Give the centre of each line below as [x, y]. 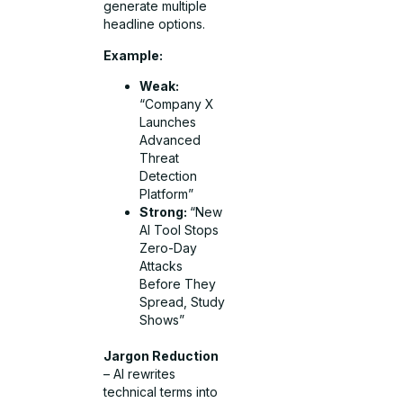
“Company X [177, 104]
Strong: [165, 212]
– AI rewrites [140, 374]
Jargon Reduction [161, 356]
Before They [178, 284]
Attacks [161, 266]
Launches [168, 122]
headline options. [155, 24]
